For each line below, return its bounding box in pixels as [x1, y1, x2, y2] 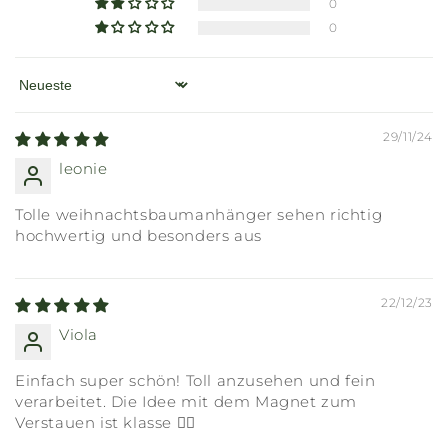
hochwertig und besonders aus [15, 225, 262, 245]
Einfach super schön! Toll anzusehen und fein [15, 370, 376, 390]
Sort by [14, 84, 71, 104]
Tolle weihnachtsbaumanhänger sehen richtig [15, 204, 383, 224]
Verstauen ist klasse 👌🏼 [15, 412, 196, 432]
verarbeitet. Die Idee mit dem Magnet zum [15, 391, 358, 411]
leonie [59, 158, 108, 178]
